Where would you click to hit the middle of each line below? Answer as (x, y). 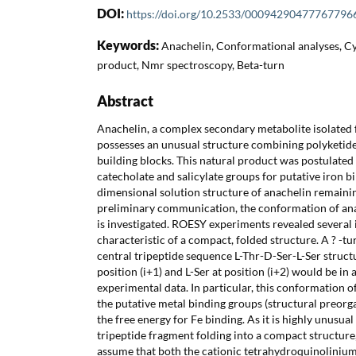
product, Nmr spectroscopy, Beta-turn (191, 64)
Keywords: (129, 44)
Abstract (125, 101)
